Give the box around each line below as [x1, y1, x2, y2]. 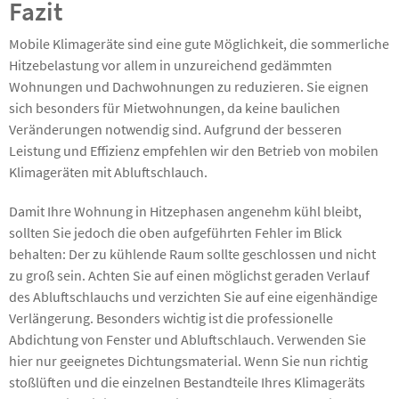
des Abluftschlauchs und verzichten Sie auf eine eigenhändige [9, 287, 378, 305]
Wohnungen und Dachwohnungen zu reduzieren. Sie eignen [9, 77, 369, 95]
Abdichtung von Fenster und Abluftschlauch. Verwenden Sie [9, 330, 366, 348]
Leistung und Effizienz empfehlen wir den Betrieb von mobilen [9, 141, 379, 159]
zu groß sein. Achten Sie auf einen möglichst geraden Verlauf [9, 265, 370, 284]
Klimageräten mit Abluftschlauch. [9, 162, 208, 181]
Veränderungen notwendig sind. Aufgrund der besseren [9, 119, 342, 138]
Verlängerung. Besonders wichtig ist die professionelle [9, 308, 333, 327]
